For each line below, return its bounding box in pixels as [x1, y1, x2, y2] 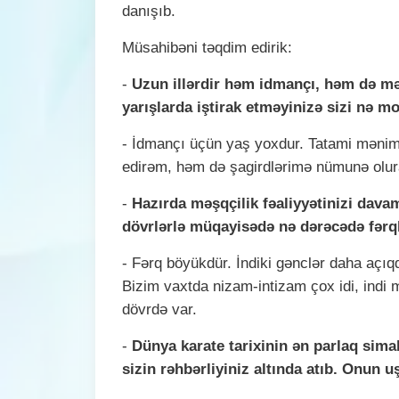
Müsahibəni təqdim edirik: [122, 38, 292, 56]
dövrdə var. [122, 300, 197, 318]
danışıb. [122, 2, 175, 20]
